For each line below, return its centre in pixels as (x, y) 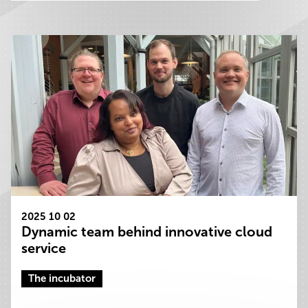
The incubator (62, 279)
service (47, 249)
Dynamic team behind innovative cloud (147, 232)
